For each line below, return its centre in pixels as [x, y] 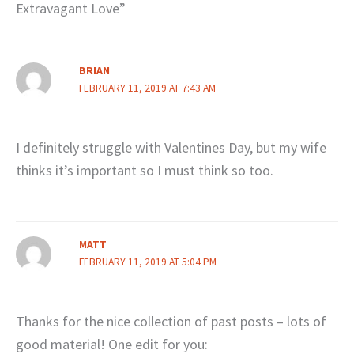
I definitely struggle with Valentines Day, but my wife [171, 148]
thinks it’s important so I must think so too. [145, 171]
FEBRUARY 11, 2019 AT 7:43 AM [147, 88]
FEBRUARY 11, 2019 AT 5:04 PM [147, 262]
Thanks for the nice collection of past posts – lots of [171, 321]
